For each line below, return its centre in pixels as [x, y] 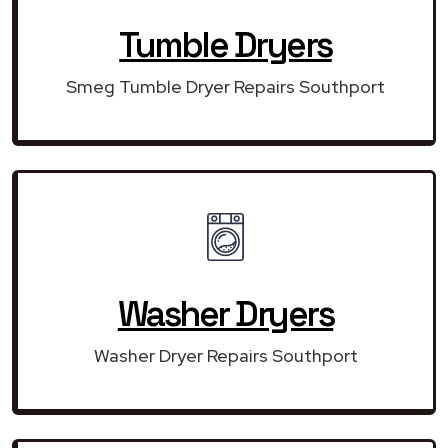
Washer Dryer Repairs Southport [225, 355]
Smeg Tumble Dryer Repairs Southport [225, 86]
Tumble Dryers [225, 44]
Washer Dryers [225, 313]
